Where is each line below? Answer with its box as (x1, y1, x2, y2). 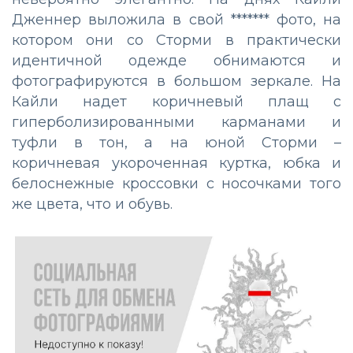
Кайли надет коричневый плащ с (12, 92, 341, 110)
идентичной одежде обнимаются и (12, 51, 341, 69)
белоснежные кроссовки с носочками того (12, 174, 341, 192)
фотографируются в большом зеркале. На (12, 72, 341, 90)
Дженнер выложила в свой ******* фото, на (12, 10, 341, 28)
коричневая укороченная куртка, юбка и (12, 154, 341, 172)
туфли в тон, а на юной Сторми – (12, 133, 341, 151)
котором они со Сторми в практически (12, 31, 341, 49)
